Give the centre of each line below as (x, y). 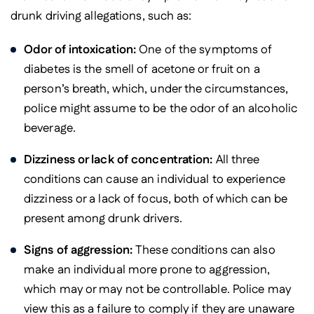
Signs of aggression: (80, 250)
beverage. (50, 128)
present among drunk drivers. (103, 218)
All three (238, 159)
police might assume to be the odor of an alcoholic (161, 108)
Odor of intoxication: (82, 49)
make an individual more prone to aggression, (147, 269)
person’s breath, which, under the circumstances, (156, 89)
